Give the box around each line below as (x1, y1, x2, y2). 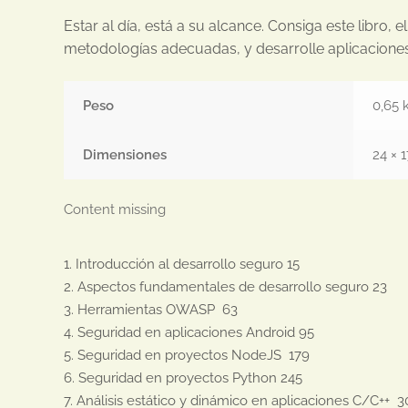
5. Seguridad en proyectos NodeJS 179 (64, 347, 311, 364)
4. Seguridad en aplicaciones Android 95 (64, 324, 315, 342)
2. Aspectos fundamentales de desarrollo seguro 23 (64, 279, 388, 296)
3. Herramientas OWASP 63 (64, 301, 239, 319)
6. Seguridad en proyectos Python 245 (64, 370, 303, 387)
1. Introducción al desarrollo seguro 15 (64, 256, 301, 273)
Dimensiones (83, 146, 168, 163)
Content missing (64, 200, 167, 218)
